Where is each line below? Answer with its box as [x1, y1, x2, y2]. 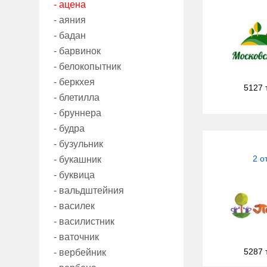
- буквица [54, 170, 95, 181]
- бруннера [54, 108, 101, 119]
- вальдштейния [54, 185, 124, 196]
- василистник [54, 216, 114, 227]
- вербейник [54, 247, 106, 258]
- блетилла [54, 92, 100, 103]
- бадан [54, 30, 86, 41]
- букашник [54, 154, 101, 165]
